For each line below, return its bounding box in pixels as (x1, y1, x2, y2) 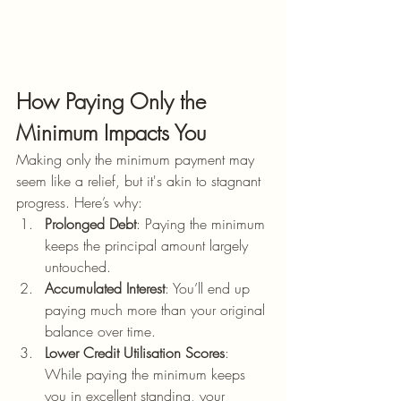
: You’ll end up (165, 278, 254, 298)
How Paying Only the (16, 87, 212, 115)
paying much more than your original (45, 300, 269, 320)
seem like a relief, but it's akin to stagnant (16, 171, 265, 191)
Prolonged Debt (45, 214, 136, 234)
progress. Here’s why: (16, 192, 142, 212)
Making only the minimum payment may (16, 149, 259, 169)
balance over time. (45, 321, 156, 341)
